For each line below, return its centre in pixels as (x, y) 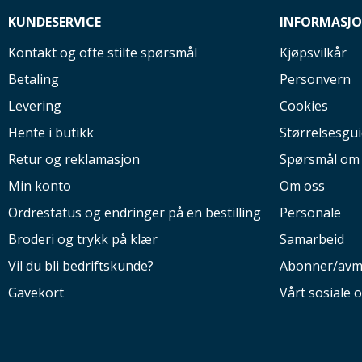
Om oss (302, 186)
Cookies (304, 106)
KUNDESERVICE (55, 22)
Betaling (34, 79)
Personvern (315, 79)
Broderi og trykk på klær (83, 239)
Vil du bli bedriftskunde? (81, 266)
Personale (310, 213)
